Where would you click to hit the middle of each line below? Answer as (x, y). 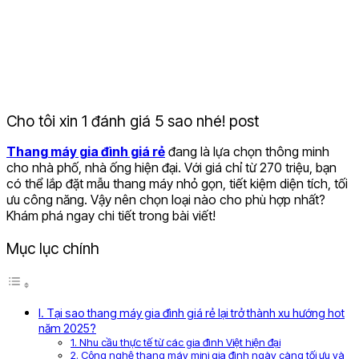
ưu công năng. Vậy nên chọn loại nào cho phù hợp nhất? (166, 199)
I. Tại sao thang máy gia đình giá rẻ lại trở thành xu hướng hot (192, 313)
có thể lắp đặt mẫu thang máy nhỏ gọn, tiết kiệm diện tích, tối (177, 183)
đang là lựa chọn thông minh (247, 151)
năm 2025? (67, 329)
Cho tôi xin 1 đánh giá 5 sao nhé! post (133, 121)
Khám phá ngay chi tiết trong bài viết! (111, 215)
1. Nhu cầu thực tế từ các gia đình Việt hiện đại (175, 343)
